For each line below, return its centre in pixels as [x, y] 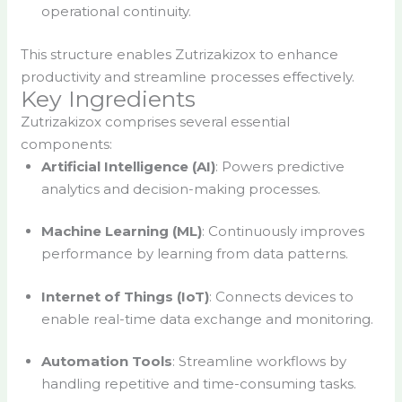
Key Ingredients [109, 98]
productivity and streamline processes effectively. [188, 76]
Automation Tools [106, 362]
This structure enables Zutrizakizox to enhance [180, 54]
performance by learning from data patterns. [194, 254]
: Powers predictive [280, 166]
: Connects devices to [281, 296]
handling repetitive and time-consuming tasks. [198, 384]
